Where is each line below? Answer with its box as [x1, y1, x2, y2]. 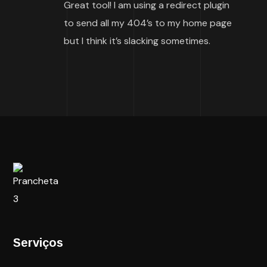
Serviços [13, 235, 64, 249]
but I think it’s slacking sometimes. [64, 34, 211, 47]
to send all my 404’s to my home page [64, 16, 232, 29]
